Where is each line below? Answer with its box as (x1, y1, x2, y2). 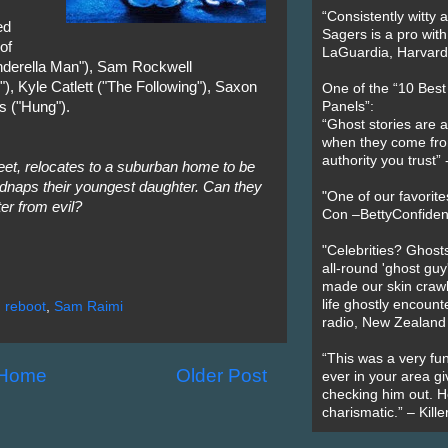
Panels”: (321, 99, 374, 115)
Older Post (175, 365, 267, 386)
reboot (5, 299, 46, 314)
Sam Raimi (54, 299, 123, 314)
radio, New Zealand (321, 315, 446, 331)
